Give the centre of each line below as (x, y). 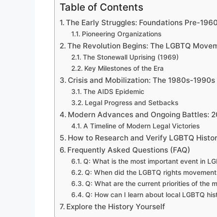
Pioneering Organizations (121, 34)
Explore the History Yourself (116, 206)
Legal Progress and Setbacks (131, 102)
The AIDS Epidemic (114, 91)
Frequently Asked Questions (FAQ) (129, 150)
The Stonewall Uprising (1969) (131, 57)
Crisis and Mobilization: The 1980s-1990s (142, 80)
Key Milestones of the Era (124, 68)
